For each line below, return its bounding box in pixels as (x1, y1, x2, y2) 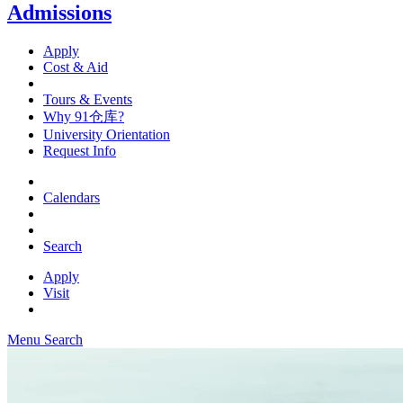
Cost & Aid (43, 58, 108, 75)
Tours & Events (43, 91, 132, 107)
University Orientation (43, 126, 170, 142)
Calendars (43, 189, 100, 205)
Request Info (43, 142, 116, 158)
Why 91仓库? (43, 108, 124, 124)
